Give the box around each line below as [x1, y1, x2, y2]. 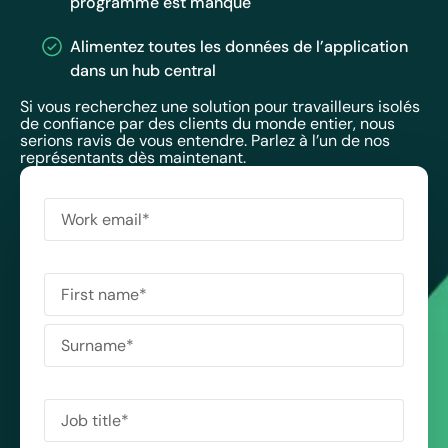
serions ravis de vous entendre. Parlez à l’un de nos [20, 130, 390, 150]
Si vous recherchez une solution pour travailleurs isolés [20, 96, 420, 116]
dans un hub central [70, 59, 216, 80]
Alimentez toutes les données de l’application [70, 35, 408, 56]
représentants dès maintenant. [20, 147, 246, 167]
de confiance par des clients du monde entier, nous [20, 113, 395, 133]
